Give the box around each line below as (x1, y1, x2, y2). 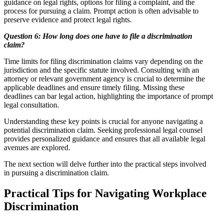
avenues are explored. (4, 143, 70, 152)
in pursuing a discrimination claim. (4, 168, 109, 177)
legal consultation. (4, 100, 59, 109)
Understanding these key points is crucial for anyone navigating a (4, 117, 203, 125)
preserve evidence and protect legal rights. (4, 15, 132, 24)
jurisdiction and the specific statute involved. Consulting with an (4, 65, 199, 74)
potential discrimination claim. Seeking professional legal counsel (4, 125, 202, 134)
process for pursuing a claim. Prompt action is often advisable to (4, 6, 199, 15)
